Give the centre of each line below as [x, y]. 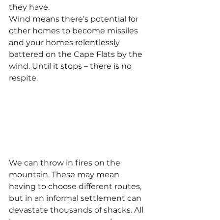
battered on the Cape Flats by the [77, 54]
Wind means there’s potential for [75, 19]
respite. [23, 78]
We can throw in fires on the [66, 163]
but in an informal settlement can [76, 198]
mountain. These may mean [65, 175]
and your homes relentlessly [65, 42]
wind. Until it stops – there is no [71, 66]
